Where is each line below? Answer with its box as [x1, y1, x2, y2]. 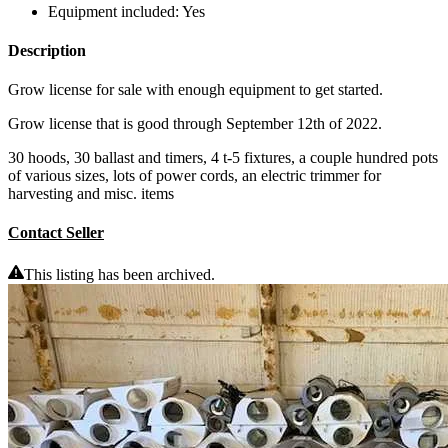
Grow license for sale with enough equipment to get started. [8, 81, 383, 99]
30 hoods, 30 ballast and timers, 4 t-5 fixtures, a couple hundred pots [8, 149, 438, 167]
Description [8, 41, 86, 59]
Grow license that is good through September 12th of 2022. [8, 115, 382, 133]
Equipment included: [48, 2, 182, 20]
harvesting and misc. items [8, 185, 174, 203]
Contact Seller [8, 224, 104, 242]
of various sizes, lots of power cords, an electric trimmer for [8, 167, 381, 185]
